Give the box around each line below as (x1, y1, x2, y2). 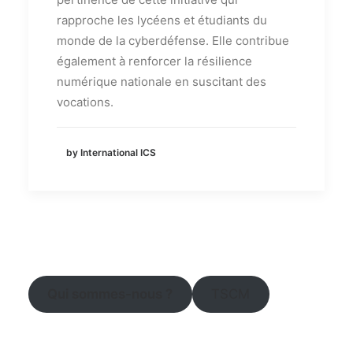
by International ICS (66, 147, 156, 159)
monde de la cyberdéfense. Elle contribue (57, 32, 289, 48)
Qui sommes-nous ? (47, 286, 173, 303)
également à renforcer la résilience (57, 53, 252, 69)
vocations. (57, 94, 113, 110)
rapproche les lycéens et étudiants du (57, 12, 267, 28)
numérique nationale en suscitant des (57, 73, 266, 89)
